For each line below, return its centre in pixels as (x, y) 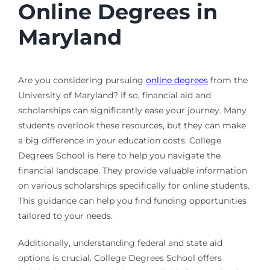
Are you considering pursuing (82, 80)
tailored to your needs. (65, 216)
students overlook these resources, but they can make (132, 126)
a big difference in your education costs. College (119, 141)
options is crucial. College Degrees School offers (120, 258)
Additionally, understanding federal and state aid (120, 243)
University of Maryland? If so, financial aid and (114, 96)
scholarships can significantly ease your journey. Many (132, 111)
